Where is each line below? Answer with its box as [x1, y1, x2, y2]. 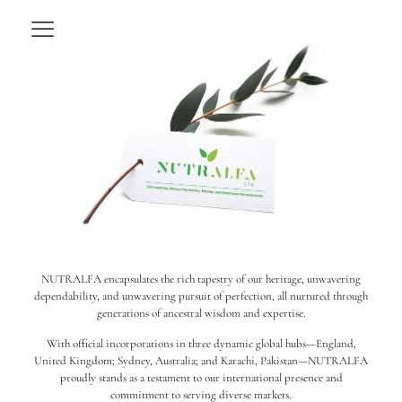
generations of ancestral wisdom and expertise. [96, 305, 306, 320]
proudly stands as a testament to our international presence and [59, 370, 343, 385]
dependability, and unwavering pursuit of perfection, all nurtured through [34, 288, 368, 303]
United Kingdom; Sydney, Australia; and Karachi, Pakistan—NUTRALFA [34, 353, 368, 368]
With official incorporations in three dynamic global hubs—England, [46, 336, 356, 351]
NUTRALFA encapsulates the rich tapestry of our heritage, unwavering [41, 271, 361, 286]
